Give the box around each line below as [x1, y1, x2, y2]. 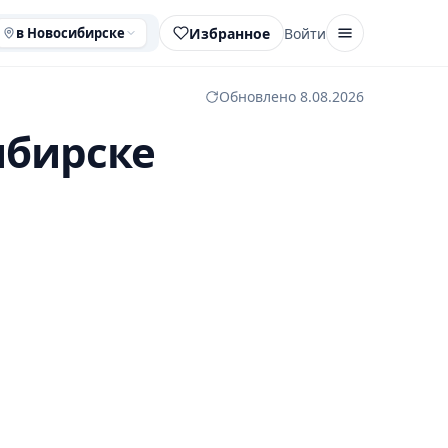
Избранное [189, 23, 270, 43]
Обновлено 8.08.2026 [219, 87, 364, 106]
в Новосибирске [16, 24, 125, 42]
